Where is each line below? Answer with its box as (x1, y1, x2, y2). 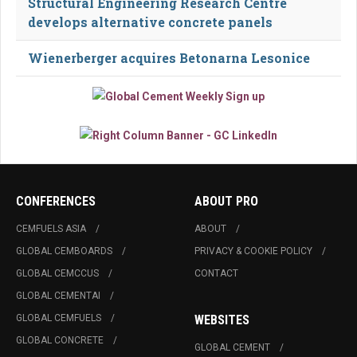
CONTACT (194, 268, 238, 280)
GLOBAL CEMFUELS (16, 312, 101, 324)
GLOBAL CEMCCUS (16, 268, 99, 280)
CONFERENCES (16, 194, 96, 210)
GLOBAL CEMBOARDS (16, 245, 112, 257)
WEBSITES (194, 312, 249, 328)
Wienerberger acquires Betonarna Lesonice (28, 49, 310, 66)
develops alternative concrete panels (28, 13, 273, 30)
